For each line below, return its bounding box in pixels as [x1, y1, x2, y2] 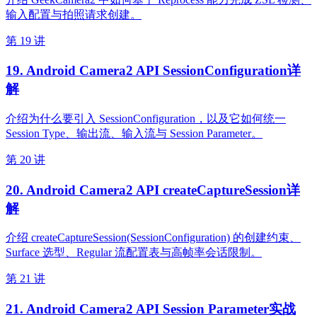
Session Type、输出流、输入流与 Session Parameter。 [6, 127, 263, 139]
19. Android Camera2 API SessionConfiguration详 [6, 63, 301, 79]
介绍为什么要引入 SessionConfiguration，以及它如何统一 [6, 112, 286, 125]
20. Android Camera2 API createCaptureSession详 [6, 182, 300, 197]
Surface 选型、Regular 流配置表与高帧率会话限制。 [6, 246, 262, 259]
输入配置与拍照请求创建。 [6, 8, 142, 21]
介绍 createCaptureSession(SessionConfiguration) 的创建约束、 [6, 231, 301, 244]
